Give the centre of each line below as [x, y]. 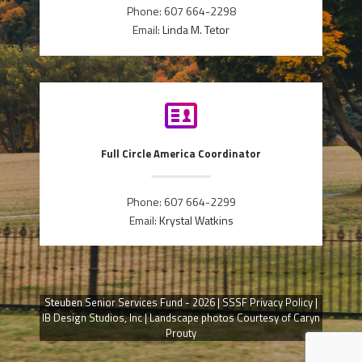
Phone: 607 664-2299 [181, 201]
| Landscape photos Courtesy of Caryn [231, 318]
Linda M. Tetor [196, 30]
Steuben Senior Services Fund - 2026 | [133, 303]
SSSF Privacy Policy [267, 303]
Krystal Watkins [196, 220]
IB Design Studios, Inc [92, 318]
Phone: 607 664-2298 [181, 11]
